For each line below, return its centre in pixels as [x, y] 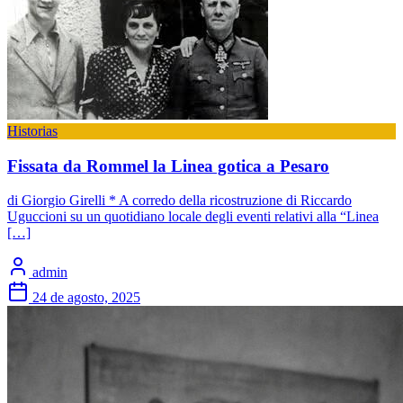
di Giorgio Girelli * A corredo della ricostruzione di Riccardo [179, 201]
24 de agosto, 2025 [86, 298]
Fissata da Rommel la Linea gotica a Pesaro [168, 166]
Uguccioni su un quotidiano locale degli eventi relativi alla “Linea [193, 217]
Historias [32, 130]
